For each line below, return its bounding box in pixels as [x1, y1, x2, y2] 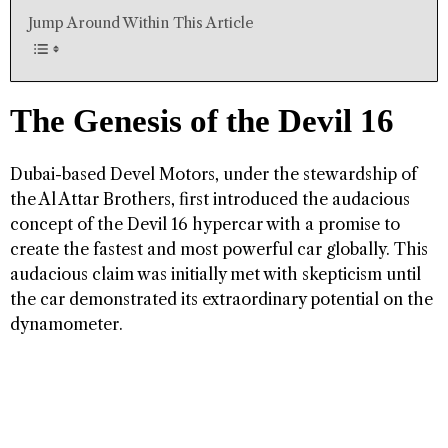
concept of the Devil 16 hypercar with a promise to [10, 213, 400, 234]
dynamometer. [10, 313, 123, 334]
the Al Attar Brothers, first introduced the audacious [10, 188, 410, 209]
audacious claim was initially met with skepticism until [10, 263, 421, 284]
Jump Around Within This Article [28, 13, 255, 32]
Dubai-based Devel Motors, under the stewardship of [10, 163, 417, 184]
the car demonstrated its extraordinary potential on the [10, 288, 433, 309]
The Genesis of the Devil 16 [10, 102, 394, 139]
